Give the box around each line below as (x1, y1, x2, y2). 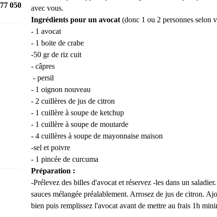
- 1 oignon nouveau (31, 85, 91, 93)
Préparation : (31, 167, 75, 175)
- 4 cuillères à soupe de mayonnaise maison (31, 132, 163, 140)
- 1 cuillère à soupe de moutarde (31, 120, 128, 128)
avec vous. (31, 4, 63, 12)
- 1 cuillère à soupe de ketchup (31, 108, 124, 117)
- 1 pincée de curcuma (31, 155, 98, 163)
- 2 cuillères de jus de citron (31, 97, 115, 105)
